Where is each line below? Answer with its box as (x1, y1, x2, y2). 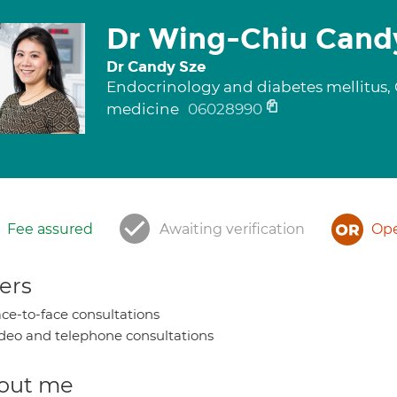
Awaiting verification (160, 221, 305, 237)
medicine (105, 100, 183, 118)
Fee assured (7, 221, 93, 237)
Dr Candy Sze (105, 58, 206, 76)
